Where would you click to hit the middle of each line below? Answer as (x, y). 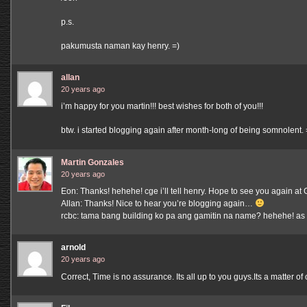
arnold (73, 248)
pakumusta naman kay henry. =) (120, 46)
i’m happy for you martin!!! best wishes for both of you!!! (162, 107)
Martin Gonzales (93, 162)
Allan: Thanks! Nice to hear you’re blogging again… (158, 204)
